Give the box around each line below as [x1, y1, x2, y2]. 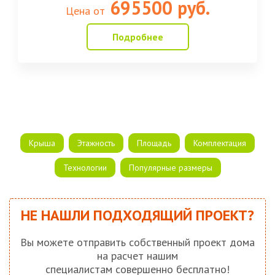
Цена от [65, 4, 105, 18]
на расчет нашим [97, 249, 178, 263]
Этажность [77, 137, 115, 149]
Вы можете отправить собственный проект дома [20, 235, 255, 250]
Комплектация [193, 137, 246, 149]
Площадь [137, 137, 171, 149]
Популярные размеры [128, 162, 212, 174]
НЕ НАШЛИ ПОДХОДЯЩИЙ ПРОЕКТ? [21, 206, 254, 225]
